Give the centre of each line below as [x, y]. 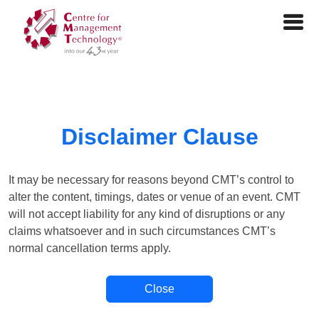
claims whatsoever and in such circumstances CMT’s [142, 231]
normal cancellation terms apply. [90, 248]
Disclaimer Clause [159, 137]
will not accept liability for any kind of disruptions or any [147, 214]
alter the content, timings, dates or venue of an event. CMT [155, 197]
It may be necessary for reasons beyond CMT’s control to [151, 180]
